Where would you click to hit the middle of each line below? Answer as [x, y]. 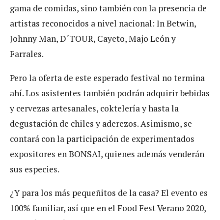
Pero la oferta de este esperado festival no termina [107, 78]
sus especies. [35, 169]
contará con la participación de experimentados [102, 138]
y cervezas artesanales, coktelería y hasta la [94, 108]
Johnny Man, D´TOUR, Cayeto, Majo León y [93, 39]
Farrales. [27, 54]
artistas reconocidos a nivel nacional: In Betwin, [103, 24]
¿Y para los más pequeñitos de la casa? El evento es [109, 193]
